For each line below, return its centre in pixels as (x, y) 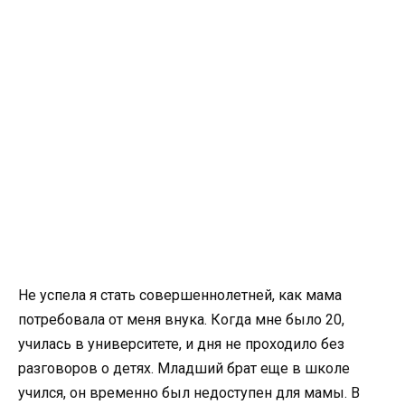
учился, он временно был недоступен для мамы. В (189, 393)
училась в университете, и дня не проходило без (181, 344)
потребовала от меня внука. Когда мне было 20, (181, 320)
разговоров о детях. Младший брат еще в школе (184, 368)
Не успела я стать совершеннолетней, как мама (180, 295)
